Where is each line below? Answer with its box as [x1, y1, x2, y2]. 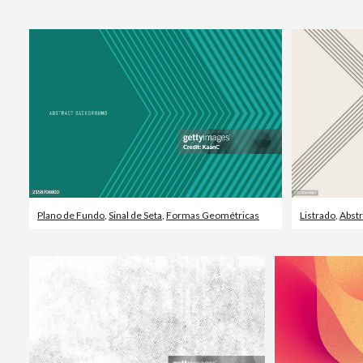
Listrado [299, 209, 335, 222]
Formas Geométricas [166, 209, 259, 222]
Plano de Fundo [37, 209, 105, 222]
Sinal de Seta [109, 209, 162, 222]
